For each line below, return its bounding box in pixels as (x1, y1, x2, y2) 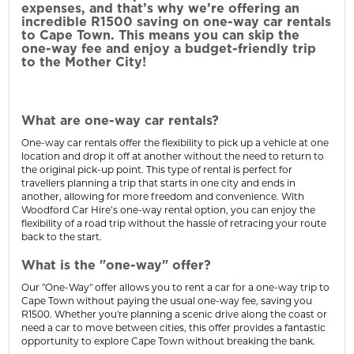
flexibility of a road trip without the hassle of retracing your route (21, 217, 326, 229)
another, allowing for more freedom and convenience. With (21, 190, 304, 202)
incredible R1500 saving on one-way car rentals (21, 15, 331, 28)
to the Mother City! (21, 55, 146, 69)
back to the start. (21, 230, 102, 243)
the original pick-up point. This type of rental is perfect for (21, 163, 292, 175)
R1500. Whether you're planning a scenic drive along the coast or (21, 307, 327, 320)
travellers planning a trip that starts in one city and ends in (21, 176, 296, 189)
